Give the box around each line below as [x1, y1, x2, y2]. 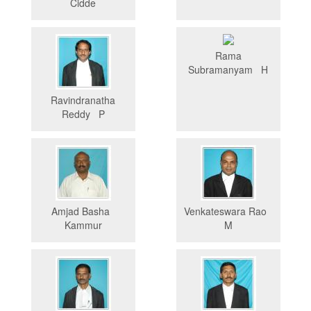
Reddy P [61, 107, 105, 121]
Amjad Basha [51, 204, 115, 219]
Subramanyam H [188, 62, 268, 77]
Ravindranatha [51, 93, 115, 108]
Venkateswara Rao [184, 204, 272, 219]
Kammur [64, 218, 102, 233]
